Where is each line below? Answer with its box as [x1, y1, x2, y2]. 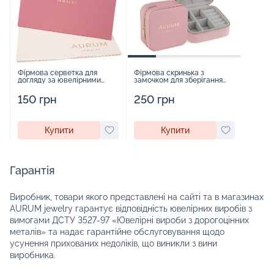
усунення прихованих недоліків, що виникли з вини [10, 238, 217, 248]
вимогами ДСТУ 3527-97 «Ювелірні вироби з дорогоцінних [10, 215, 249, 225]
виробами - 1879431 [18, 83, 87, 92]
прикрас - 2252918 [134, 83, 199, 92]
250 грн [134, 92, 175, 106]
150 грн [18, 92, 57, 106]
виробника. [10, 250, 56, 260]
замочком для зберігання [134, 75, 223, 84]
